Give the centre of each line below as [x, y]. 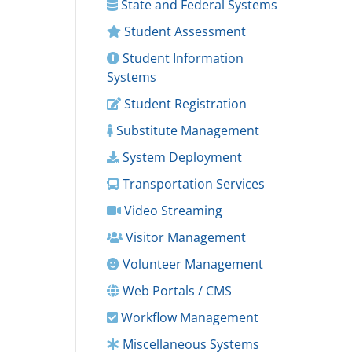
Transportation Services [192, 184]
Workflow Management [188, 317]
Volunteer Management [191, 264]
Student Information [181, 58]
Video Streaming [172, 211]
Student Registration [184, 104]
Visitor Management [184, 237]
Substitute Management [186, 130]
